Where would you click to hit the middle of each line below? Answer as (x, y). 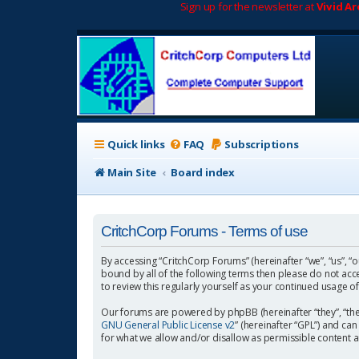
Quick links (136, 144)
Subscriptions (262, 144)
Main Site (132, 172)
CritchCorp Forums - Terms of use (204, 232)
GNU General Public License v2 (168, 325)
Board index (203, 172)
